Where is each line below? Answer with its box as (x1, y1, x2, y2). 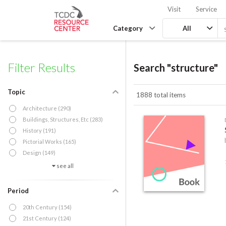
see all (55, 162, 74, 169)
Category (113, 24, 143, 32)
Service (196, 5, 217, 13)
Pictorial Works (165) (23, 138, 76, 145)
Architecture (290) (23, 105, 71, 111)
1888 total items (136, 91, 186, 99)
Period (8, 187, 29, 195)
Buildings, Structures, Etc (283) (23, 116, 103, 123)
